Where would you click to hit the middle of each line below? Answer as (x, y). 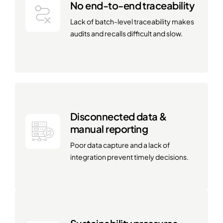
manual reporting (109, 128)
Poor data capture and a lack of (120, 145)
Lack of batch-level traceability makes (132, 21)
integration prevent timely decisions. (129, 157)
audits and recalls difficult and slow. (126, 33)
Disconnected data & (118, 116)
